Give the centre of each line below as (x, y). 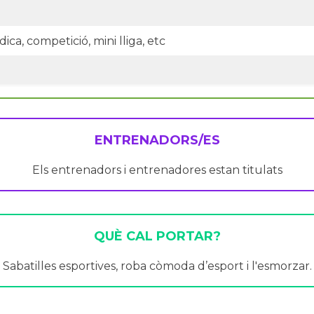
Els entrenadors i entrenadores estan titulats (157, 170)
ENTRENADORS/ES (157, 140)
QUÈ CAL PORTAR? (157, 236)
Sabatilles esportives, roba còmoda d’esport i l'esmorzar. (157, 266)
